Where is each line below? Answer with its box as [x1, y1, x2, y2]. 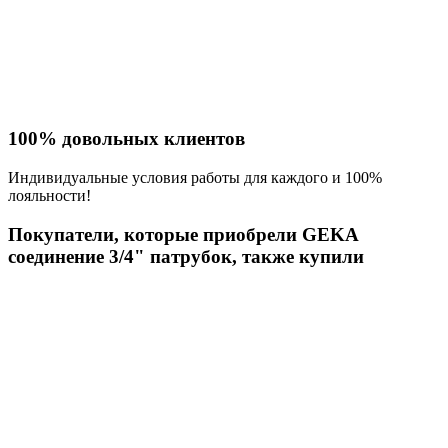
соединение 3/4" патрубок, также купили [8, 245, 364, 267]
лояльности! [8, 186, 91, 204]
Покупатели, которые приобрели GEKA [8, 223, 358, 245]
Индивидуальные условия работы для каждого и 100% [8, 168, 382, 186]
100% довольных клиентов [8, 128, 245, 150]
